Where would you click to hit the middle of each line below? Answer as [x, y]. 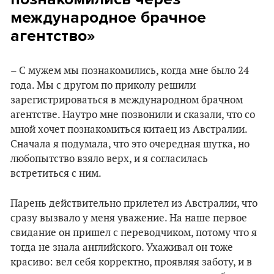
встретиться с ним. [56, 174]
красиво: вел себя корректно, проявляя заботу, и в [131, 262]
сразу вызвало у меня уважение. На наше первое [129, 218]
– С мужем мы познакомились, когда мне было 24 [130, 71]
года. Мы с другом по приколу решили [103, 86]
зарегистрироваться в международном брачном [127, 100]
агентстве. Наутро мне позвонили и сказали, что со [133, 115]
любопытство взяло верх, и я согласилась [109, 159]
